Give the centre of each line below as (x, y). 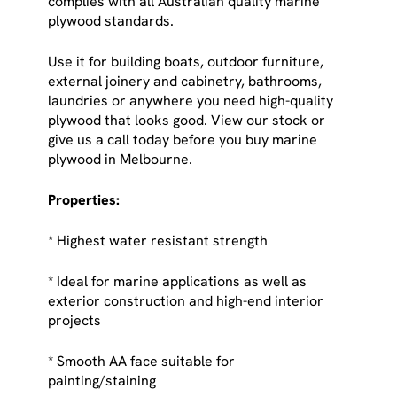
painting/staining (104, 380)
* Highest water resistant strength (160, 240)
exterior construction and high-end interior (186, 300)
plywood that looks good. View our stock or (187, 120)
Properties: (84, 199)
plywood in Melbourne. (121, 159)
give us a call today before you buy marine (183, 139)
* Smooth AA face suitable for (142, 361)
